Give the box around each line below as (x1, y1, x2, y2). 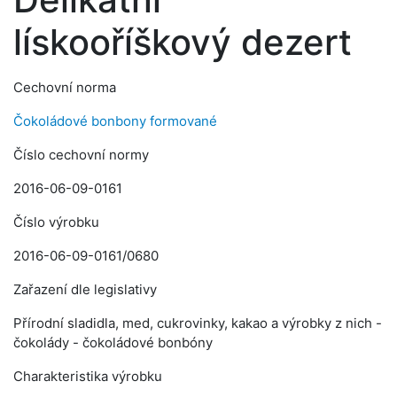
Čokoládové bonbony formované (13, 113, 217, 129)
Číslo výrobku (13, 214, 99, 230)
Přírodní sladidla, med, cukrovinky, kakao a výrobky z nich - (13, 315, 382, 331)
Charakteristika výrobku (13, 368, 162, 385)
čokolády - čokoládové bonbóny (13, 334, 213, 351)
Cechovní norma (13, 79, 116, 96)
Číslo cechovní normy (13, 146, 149, 163)
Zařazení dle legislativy (13, 281, 157, 298)
